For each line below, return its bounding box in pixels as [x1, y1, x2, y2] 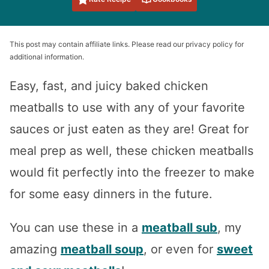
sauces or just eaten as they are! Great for [10, 121, 249, 136]
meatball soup [61, 241, 144, 256]
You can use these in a [10, 220, 142, 235]
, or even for [144, 241, 217, 256]
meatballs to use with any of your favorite [10, 100, 245, 115]
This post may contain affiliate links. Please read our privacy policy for [10, 39, 244, 49]
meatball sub [142, 220, 217, 235]
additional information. [10, 52, 84, 61]
